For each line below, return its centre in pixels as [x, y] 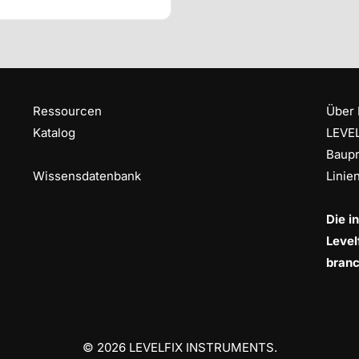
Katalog [54, 133]
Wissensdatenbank [87, 175]
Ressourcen [67, 111]
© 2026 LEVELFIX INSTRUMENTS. [179, 347]
